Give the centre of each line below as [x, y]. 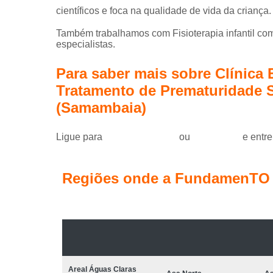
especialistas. [86, 44]
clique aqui [216, 136]
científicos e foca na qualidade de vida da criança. [164, 10]
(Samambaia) [101, 107]
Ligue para [80, 136]
